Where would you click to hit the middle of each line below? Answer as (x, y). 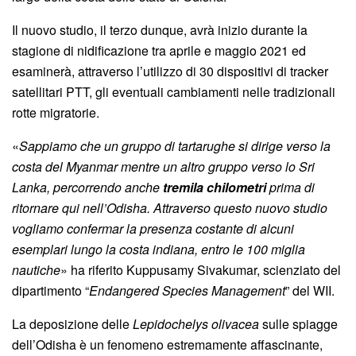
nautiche (36, 269)
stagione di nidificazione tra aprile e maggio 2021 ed (159, 50)
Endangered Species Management (187, 290)
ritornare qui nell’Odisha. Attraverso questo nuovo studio (170, 207)
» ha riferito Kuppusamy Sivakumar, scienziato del (201, 269)
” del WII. (310, 290)
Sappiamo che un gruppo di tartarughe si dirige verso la (175, 145)
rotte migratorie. (56, 112)
